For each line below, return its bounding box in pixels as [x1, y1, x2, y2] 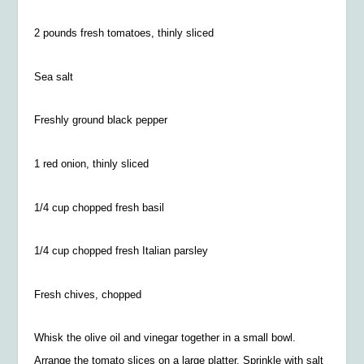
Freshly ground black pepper [34, 114, 168, 127]
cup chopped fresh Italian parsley [49, 245, 209, 258]
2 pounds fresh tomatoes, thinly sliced [34, 27, 214, 40]
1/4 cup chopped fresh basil [34, 201, 165, 214]
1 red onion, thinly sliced [34, 158, 149, 171]
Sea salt [34, 70, 74, 83]
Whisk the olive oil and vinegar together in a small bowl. [34, 331, 297, 344]
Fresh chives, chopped [34, 288, 142, 301]
